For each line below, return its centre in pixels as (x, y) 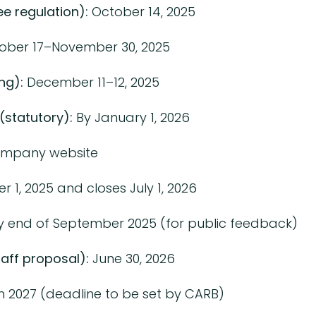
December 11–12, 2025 (91, 82)
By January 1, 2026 (131, 117)
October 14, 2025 (141, 11)
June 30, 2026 (132, 258)
